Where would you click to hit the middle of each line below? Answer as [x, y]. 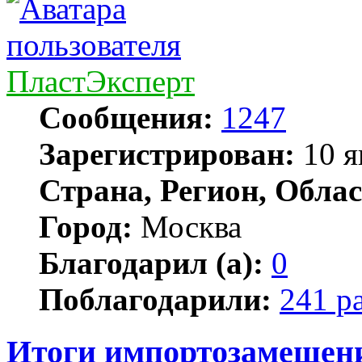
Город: [86, 226]
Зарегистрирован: [167, 154]
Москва [187, 226]
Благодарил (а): [151, 263]
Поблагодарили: [155, 299]
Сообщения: [126, 117]
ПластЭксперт [101, 81]
